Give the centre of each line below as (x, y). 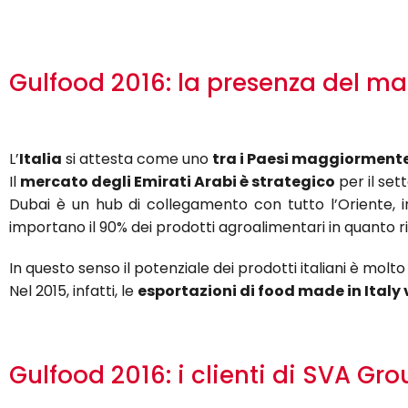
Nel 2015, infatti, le (73, 291)
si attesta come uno (137, 159)
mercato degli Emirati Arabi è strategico (178, 182)
